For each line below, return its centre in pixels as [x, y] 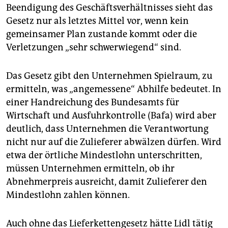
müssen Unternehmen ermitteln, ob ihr [90, 169]
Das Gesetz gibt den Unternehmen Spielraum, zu [109, 76]
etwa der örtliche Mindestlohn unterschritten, [104, 155]
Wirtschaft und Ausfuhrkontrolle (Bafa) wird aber [111, 116]
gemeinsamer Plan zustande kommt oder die [102, 34]
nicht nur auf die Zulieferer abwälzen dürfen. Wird [114, 142]
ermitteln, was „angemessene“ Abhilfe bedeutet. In [114, 89]
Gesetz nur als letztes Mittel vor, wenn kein [97, 21]
